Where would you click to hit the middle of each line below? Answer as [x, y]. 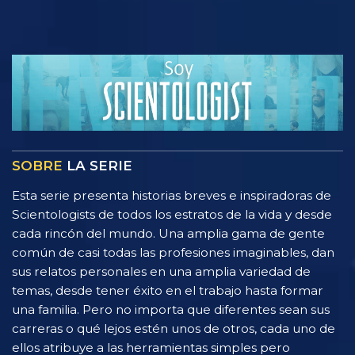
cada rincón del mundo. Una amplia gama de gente [168, 233]
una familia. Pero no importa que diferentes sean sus [171, 309]
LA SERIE [97, 165]
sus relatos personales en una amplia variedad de [161, 271]
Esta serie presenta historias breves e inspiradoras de [172, 195]
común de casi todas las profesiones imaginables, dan [173, 252]
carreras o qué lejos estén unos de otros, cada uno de [174, 328]
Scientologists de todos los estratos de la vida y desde [172, 214]
